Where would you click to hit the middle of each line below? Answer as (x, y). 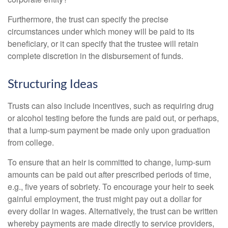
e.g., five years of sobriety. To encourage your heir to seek (111, 186)
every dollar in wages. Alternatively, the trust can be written (113, 211)
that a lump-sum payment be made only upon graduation (109, 130)
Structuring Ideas (53, 84)
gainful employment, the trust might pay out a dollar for (105, 198)
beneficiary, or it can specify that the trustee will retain (103, 43)
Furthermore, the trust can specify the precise (88, 19)
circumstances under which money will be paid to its (101, 31)
